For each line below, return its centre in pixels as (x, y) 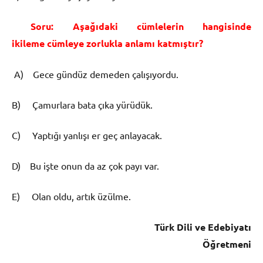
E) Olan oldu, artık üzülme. (71, 196)
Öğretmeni (227, 244)
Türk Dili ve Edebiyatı (199, 227)
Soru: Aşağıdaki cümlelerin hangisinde (131, 26)
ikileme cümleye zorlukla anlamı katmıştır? (107, 43)
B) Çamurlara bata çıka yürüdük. (82, 104)
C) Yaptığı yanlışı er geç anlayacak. (87, 135)
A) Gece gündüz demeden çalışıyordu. (95, 74)
